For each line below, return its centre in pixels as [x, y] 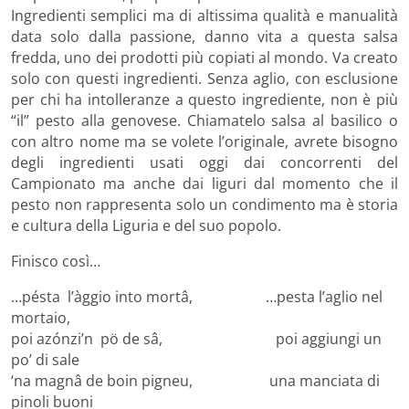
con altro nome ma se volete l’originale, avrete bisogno [204, 141]
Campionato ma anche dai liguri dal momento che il [204, 183]
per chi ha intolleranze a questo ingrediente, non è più [204, 99]
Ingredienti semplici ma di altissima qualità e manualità [204, 15]
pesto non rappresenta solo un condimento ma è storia [204, 204]
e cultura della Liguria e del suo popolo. [146, 225]
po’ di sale [45, 359]
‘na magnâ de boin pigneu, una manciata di [195, 380]
